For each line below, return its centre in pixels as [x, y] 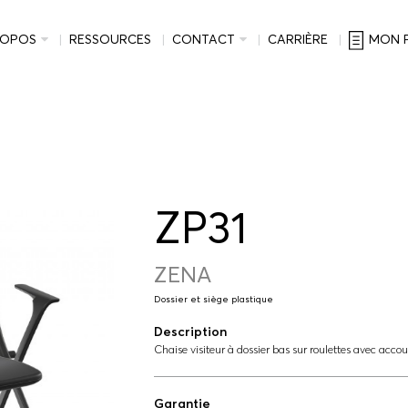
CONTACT [203, 39]
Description [190, 331]
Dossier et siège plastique [213, 299]
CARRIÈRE [297, 39]
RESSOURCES [110, 39]
